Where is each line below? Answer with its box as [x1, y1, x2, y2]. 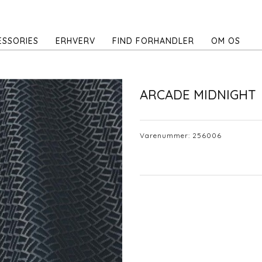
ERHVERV [56, 36, 95, 46]
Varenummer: [140, 130, 192, 140]
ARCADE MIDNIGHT [140, 87, 256, 104]
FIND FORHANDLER [112, 36, 194, 46]
